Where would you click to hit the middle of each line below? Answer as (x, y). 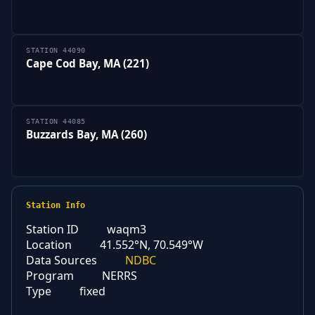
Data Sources (62, 261)
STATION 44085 (56, 122)
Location (49, 245)
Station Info (56, 206)
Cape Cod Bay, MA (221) (88, 63)
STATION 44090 (56, 50)
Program (50, 276)
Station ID (52, 230)
